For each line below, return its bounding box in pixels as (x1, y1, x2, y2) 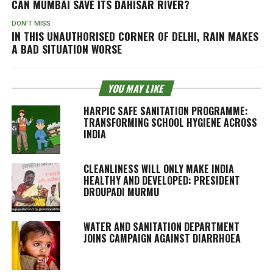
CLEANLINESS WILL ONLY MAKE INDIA (83, 161, 234, 176)
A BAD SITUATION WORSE (11, 40, 122, 57)
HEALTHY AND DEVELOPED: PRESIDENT (83, 172, 240, 188)
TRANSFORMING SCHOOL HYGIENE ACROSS (83, 115, 257, 130)
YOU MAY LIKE (106, 80, 167, 96)
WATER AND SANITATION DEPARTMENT (83, 219, 239, 234)
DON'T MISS (11, 19, 51, 27)
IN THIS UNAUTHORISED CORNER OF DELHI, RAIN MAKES (11, 27, 258, 44)
